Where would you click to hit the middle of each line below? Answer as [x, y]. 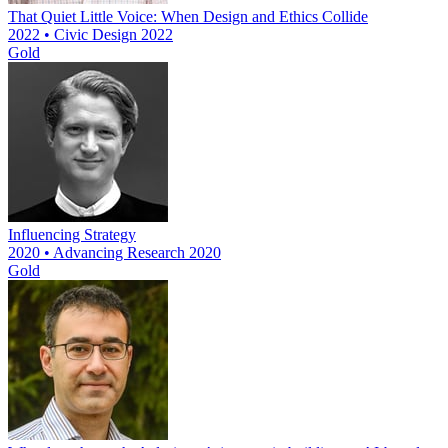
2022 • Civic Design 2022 [90, 35]
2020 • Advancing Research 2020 [114, 253]
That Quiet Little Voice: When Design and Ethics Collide [188, 17]
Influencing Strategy [72, 235]
